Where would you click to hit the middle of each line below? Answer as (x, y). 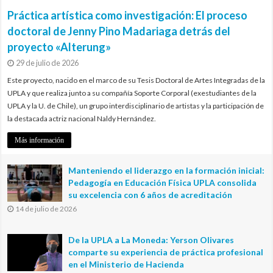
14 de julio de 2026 (46, 208)
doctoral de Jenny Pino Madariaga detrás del (119, 31)
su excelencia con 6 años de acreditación (151, 194)
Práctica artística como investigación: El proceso (128, 15)
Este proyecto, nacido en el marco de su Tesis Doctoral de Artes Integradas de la (136, 80)
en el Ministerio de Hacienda (126, 264)
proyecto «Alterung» (59, 47)
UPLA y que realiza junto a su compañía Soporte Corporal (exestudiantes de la (132, 93)
